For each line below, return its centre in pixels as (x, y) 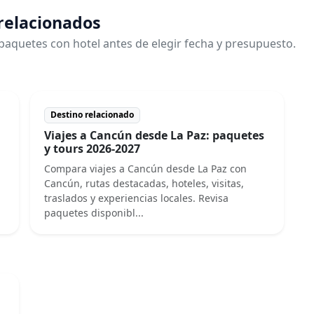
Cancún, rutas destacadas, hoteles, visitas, (144, 183)
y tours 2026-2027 (93, 148)
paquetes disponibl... (94, 212)
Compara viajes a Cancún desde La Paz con (146, 168)
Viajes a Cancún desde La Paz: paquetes (155, 135)
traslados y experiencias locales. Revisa (137, 198)
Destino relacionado (93, 115)
